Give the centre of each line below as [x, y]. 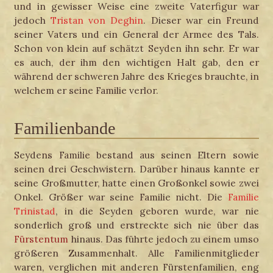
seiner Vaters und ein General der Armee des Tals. [136, 34]
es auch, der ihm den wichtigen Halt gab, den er [136, 62]
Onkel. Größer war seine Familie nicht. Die [121, 197]
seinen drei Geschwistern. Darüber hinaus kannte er [136, 169]
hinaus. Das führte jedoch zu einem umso [164, 239]
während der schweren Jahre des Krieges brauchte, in [136, 76]
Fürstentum [41, 239]
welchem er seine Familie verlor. [87, 90]
